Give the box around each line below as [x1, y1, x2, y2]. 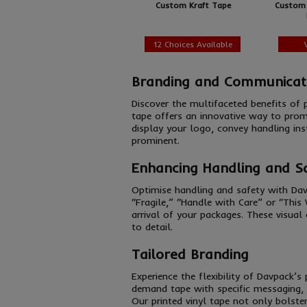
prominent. [132, 134, 183, 147]
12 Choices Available [153, 39, 232, 49]
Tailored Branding [132, 245, 249, 262]
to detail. [132, 221, 173, 233]
